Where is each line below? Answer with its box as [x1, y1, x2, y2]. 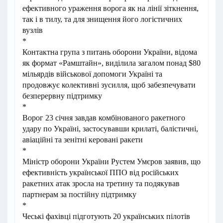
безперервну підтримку [22, 92, 102, 101]
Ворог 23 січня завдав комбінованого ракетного [22, 113, 185, 122]
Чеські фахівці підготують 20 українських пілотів [22, 212, 190, 221]
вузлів [22, 26, 43, 35]
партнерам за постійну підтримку [22, 190, 136, 199]
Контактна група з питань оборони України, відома [22, 48, 197, 57]
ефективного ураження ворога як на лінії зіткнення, [22, 4, 199, 13]
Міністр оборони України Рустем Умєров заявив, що [22, 157, 201, 166]
